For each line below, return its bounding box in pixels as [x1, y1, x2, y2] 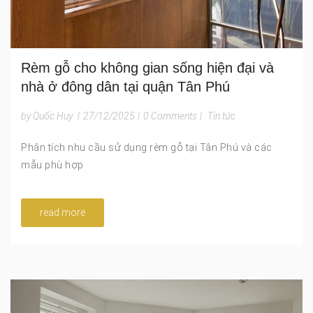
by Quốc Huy [21, 110, 73, 122]
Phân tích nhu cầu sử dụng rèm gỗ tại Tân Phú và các [21, 142, 272, 154]
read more [40, 207, 85, 219]
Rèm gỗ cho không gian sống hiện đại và [21, 60, 274, 76]
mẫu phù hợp [21, 159, 84, 171]
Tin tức [208, 110, 235, 122]
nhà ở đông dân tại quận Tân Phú [21, 79, 230, 95]
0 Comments [143, 110, 197, 122]
